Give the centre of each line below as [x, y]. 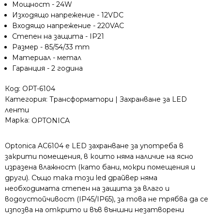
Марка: [18, 120]
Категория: [27, 99]
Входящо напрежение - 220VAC [68, 26]
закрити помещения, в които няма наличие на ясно [99, 156]
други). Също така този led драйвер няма [81, 178]
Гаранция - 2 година [47, 68]
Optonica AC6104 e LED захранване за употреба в [94, 146]
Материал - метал [47, 58]
